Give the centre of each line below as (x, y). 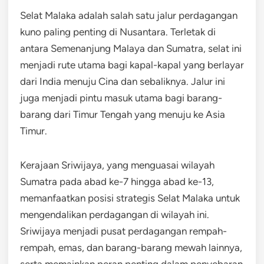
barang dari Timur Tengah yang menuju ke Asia (123, 114)
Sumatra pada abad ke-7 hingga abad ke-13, (117, 181)
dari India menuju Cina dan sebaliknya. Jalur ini (123, 81)
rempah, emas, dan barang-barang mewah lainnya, (131, 247)
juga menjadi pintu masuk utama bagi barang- (121, 98)
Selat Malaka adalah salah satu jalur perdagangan (129, 15)
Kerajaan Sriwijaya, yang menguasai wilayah (117, 165)
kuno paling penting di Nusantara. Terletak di (118, 32)
